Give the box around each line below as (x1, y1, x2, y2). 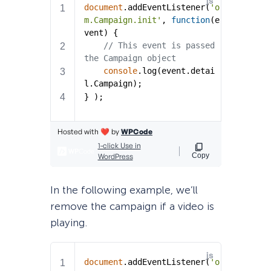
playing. (50, 217, 87, 229)
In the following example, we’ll (50, 184, 198, 197)
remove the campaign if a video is (50, 200, 214, 213)
